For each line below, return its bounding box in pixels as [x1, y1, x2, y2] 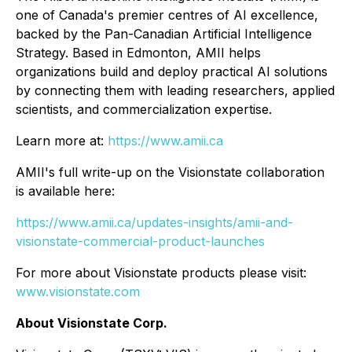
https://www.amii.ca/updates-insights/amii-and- [16, 214, 293, 230]
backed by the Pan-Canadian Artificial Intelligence [16, 26, 312, 42]
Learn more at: [16, 133, 108, 148]
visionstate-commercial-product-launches [16, 233, 265, 249]
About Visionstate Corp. [16, 315, 167, 331]
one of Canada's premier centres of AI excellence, [16, 7, 318, 23]
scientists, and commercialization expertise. [16, 101, 272, 117]
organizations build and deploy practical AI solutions [16, 64, 328, 79]
